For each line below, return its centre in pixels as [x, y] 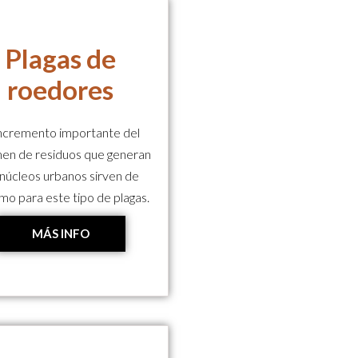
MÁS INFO [60, 233]
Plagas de [61, 58]
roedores [61, 89]
